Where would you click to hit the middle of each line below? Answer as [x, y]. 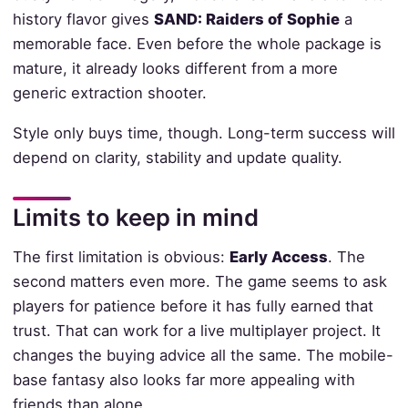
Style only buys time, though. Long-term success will [204, 133]
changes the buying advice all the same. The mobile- [203, 355]
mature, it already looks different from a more [175, 68]
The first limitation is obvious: [121, 256]
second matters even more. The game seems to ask [199, 281]
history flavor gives [83, 19]
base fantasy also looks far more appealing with [184, 379]
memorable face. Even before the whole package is [197, 43]
